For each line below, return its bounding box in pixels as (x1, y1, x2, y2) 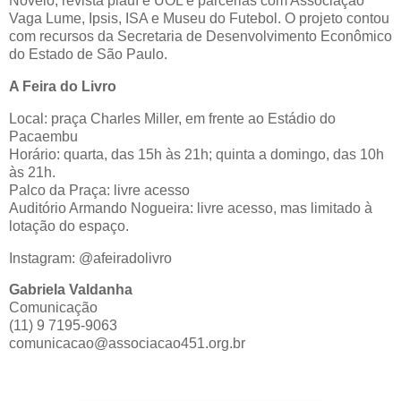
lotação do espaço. (9, 218, 129, 234)
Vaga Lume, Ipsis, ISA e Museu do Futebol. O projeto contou (9, 11, 389, 27)
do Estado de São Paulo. (9, 47, 167, 63)
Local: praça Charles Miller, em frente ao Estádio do (9, 110, 336, 126)
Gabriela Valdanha (9, 282, 132, 298)
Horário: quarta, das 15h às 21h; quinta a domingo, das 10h (9, 146, 384, 162)
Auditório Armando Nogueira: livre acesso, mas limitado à (9, 200, 372, 216)
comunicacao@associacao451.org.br (9, 336, 245, 352)
